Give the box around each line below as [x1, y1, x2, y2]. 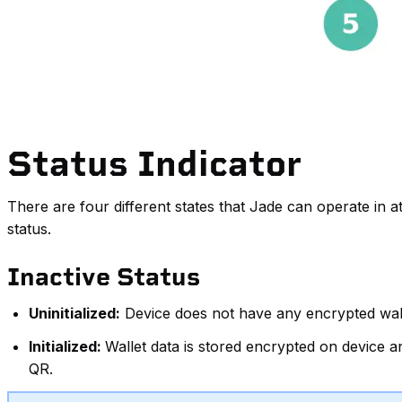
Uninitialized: [29, 304, 120, 323]
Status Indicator [7, 142, 301, 186]
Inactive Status [7, 262, 200, 293]
